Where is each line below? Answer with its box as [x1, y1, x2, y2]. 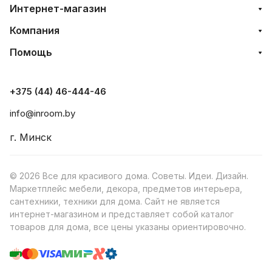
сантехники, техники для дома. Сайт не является [10, 196, 220, 206]
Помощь [10, 46, 52, 58]
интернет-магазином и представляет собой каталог [10, 209, 234, 219]
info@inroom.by [10, 107, 75, 119]
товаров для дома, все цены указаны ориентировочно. [10, 222, 246, 232]
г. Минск [10, 131, 52, 143]
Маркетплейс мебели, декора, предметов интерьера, [10, 183, 242, 194]
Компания [10, 24, 59, 36]
